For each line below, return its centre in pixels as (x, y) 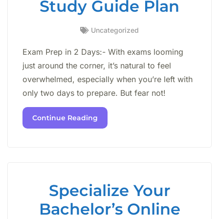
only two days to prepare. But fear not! (94, 93)
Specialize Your (109, 190)
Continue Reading (65, 118)
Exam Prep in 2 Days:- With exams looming (103, 52)
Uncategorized (115, 30)
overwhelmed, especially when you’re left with (108, 79)
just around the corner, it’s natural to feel (97, 66)
